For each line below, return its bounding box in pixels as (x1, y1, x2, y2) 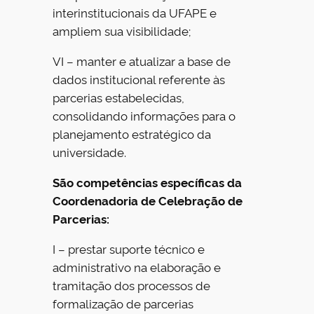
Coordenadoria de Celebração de (53, 191, 243, 208)
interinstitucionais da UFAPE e (53, 4, 217, 21)
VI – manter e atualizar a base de (53, 53, 231, 69)
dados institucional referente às (53, 71, 226, 88)
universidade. (53, 144, 127, 161)
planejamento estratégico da (53, 125, 212, 142)
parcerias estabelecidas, (53, 89, 185, 106)
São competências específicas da (53, 173, 243, 190)
